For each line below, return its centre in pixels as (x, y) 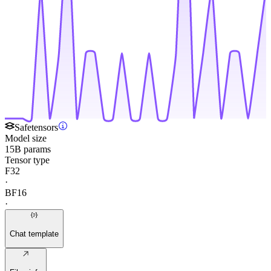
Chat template (34, 233)
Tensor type (27, 160)
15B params (28, 149)
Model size (26, 138)
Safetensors (36, 127)
